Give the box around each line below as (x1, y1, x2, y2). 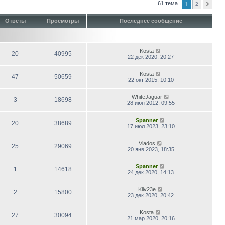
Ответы (5, 17, 26, 24)
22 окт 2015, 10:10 (128, 76, 174, 83)
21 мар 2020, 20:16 (127, 215, 175, 221)
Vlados (138, 140, 155, 146)
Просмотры (47, 17, 79, 24)
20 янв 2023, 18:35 (127, 146, 174, 152)
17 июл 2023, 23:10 (127, 123, 175, 129)
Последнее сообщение (119, 17, 182, 24)
